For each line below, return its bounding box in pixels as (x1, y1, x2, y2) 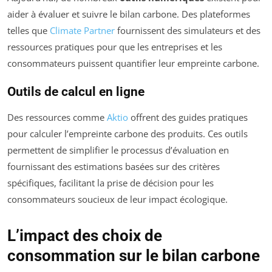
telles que (7, 24, 50, 37)
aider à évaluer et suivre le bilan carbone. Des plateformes (7, 8, 250, 21)
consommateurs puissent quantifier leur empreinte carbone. (7, 57, 259, 70)
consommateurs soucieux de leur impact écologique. (7, 193, 228, 206)
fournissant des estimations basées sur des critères (7, 160, 220, 173)
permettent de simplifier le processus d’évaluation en (7, 144, 229, 157)
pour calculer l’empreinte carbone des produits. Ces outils (7, 127, 248, 140)
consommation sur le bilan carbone (7, 246, 260, 265)
